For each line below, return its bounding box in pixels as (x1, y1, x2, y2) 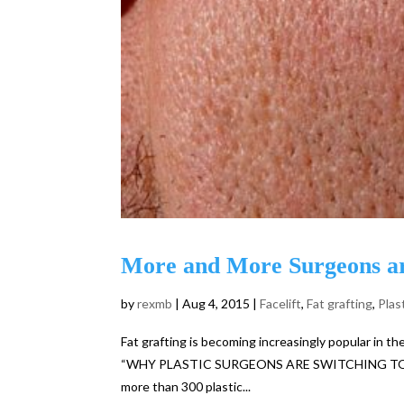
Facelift (260, 295, 302, 311)
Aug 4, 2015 (182, 295, 251, 311)
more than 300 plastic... (121, 378, 252, 394)
